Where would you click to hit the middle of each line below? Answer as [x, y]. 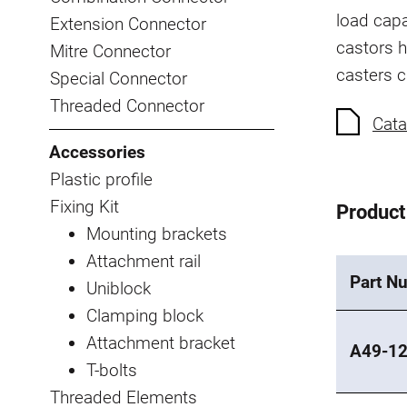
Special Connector [119, 78]
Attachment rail [144, 261]
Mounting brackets [157, 233]
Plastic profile [101, 179]
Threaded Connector [127, 105]
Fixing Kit [84, 206]
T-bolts [112, 370]
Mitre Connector [110, 51]
